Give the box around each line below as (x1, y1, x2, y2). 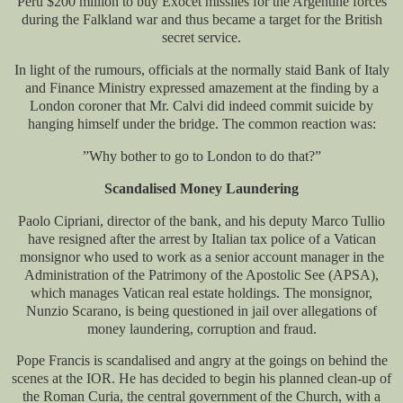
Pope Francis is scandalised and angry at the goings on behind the (15, 353, 388, 369)
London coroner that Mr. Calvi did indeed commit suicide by (30, 98, 373, 114)
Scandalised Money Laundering (104, 180, 299, 196)
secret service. (162, 30, 241, 46)
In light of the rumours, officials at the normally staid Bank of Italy (13, 62, 390, 78)
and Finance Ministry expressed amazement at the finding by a (24, 80, 379, 96)
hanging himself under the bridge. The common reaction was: (27, 116, 376, 132)
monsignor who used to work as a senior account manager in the (19, 248, 384, 264)
